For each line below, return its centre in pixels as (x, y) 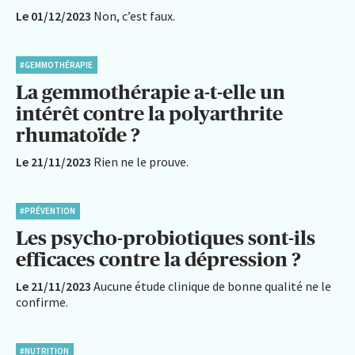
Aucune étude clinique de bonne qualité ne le (212, 286)
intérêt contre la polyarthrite (149, 113)
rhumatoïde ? (78, 134)
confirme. (42, 302)
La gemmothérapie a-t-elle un (151, 92)
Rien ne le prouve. (141, 161)
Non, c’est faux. (134, 15)
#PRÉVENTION (48, 210)
